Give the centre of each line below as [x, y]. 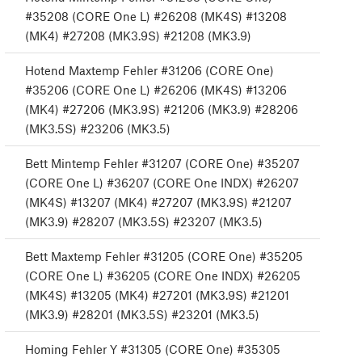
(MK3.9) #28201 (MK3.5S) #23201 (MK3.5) [142, 315]
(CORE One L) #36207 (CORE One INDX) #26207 [162, 183]
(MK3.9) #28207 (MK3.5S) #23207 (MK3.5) [144, 222]
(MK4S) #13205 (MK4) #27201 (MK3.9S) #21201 [157, 295]
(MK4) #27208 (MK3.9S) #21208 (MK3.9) [138, 36]
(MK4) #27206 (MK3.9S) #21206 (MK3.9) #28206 [162, 109]
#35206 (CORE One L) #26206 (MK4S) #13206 [156, 90]
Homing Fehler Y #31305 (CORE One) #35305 [153, 349]
